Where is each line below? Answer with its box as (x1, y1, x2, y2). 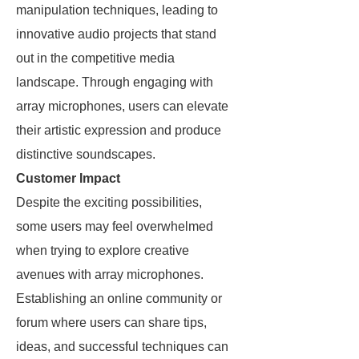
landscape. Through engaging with (16, 75, 213, 89)
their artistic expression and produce (16, 123, 221, 137)
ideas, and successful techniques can (16, 340, 228, 353)
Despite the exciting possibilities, (16, 196, 202, 209)
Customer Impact (16, 171, 120, 185)
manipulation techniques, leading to (16, 3, 218, 17)
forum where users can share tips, (16, 316, 207, 329)
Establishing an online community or (16, 292, 222, 305)
